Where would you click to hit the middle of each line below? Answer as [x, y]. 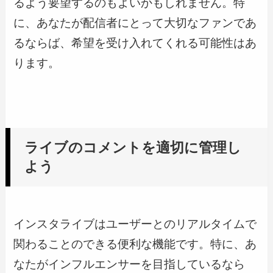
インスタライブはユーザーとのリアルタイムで [135, 224]
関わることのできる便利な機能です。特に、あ [135, 244]
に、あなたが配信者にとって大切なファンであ [135, 23]
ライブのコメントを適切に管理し [133, 148]
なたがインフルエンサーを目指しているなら [129, 264]
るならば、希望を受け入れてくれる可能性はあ [135, 43]
